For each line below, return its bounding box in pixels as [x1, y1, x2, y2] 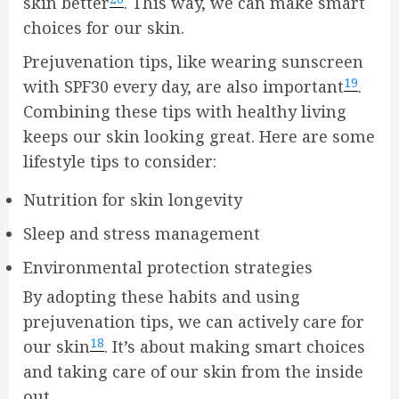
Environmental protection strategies [23, 256, 313, 279]
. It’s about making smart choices [104, 336, 365, 358]
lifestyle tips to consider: [23, 151, 216, 173]
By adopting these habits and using [23, 286, 300, 308]
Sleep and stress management [23, 223, 260, 245]
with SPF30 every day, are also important [23, 76, 344, 98]
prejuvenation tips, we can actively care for [23, 311, 364, 333]
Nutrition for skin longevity [23, 189, 242, 211]
